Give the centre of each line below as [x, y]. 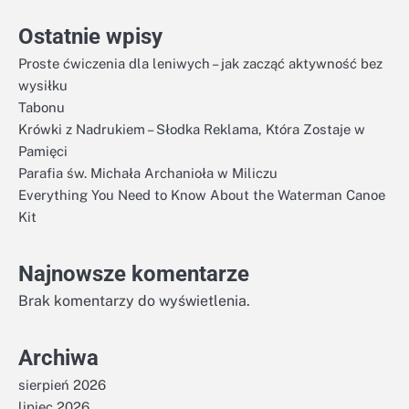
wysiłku [43, 85]
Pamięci [43, 151]
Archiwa [58, 358]
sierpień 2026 [62, 385]
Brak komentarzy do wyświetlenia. [134, 301]
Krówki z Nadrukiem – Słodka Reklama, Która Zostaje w [192, 129]
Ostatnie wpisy [90, 37]
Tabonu [42, 107]
